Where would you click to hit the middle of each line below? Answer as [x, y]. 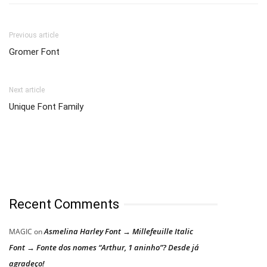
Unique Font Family [46, 107]
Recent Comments [64, 204]
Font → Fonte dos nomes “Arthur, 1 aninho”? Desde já [104, 248]
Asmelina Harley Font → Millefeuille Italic [119, 232]
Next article [27, 90]
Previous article [34, 35]
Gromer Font [34, 52]
